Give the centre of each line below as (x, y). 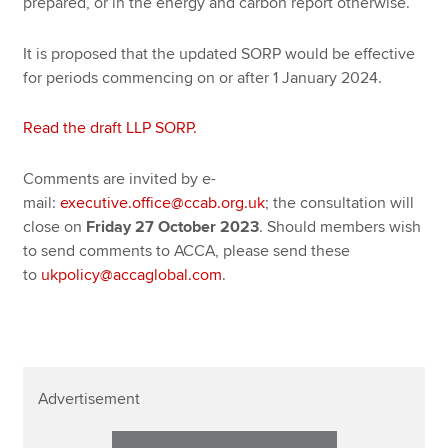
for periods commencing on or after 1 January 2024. (203, 77)
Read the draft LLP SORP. (112, 128)
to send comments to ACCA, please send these (187, 250)
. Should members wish (340, 226)
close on (55, 226)
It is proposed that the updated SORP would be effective (219, 53)
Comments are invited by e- (120, 178)
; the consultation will (340, 202)
